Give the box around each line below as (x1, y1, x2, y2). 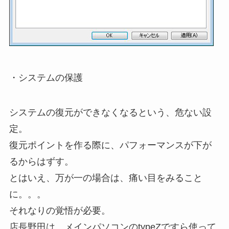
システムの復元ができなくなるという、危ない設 (9, 107, 212, 118)
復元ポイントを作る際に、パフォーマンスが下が (9, 140, 212, 150)
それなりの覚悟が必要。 (9, 205, 110, 216)
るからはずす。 (9, 156, 74, 167)
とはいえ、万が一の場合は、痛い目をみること (9, 172, 202, 183)
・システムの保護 (9, 72, 83, 83)
